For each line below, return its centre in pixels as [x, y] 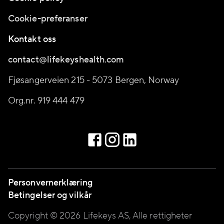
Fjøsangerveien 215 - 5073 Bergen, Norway [93, 80]
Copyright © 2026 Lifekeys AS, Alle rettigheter [100, 216]
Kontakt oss [32, 39]
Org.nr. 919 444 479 [46, 101]
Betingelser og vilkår [50, 195]
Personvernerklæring [50, 183]
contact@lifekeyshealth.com [66, 60]
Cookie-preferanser [48, 19]
